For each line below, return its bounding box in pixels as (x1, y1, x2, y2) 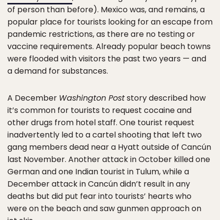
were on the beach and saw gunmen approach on (7, 203, 201, 214)
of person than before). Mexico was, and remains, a (7, 4, 205, 15)
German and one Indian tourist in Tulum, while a (7, 166, 189, 177)
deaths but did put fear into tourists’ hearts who (7, 191, 192, 202)
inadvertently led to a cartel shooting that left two (7, 129, 202, 140)
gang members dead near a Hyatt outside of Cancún (7, 141, 211, 153)
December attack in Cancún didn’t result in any (7, 178, 190, 190)
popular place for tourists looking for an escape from (7, 16, 213, 27)
